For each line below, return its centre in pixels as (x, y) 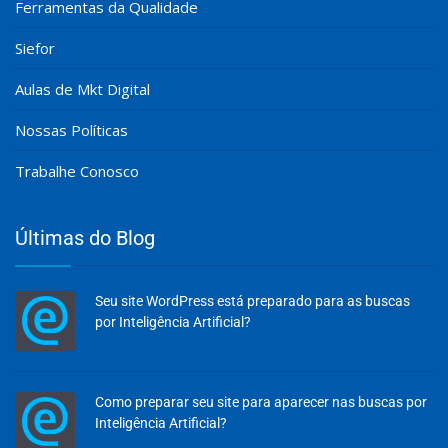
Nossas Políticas (71, 130)
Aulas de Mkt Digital (82, 89)
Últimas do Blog (85, 238)
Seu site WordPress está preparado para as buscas (252, 301)
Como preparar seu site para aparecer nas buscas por (261, 402)
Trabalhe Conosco (77, 171)
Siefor (35, 48)
